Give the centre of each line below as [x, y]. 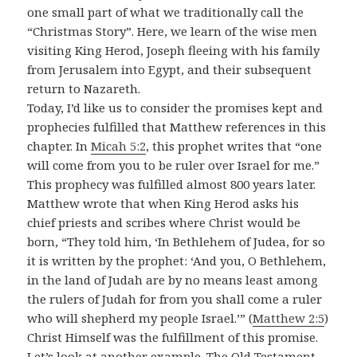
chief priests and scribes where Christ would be [164, 223]
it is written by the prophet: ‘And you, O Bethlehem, [177, 261]
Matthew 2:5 [289, 318]
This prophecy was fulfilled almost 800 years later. [172, 184]
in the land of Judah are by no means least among [173, 280]
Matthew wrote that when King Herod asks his [163, 204]
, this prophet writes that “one [234, 146]
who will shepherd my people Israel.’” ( [140, 318]
